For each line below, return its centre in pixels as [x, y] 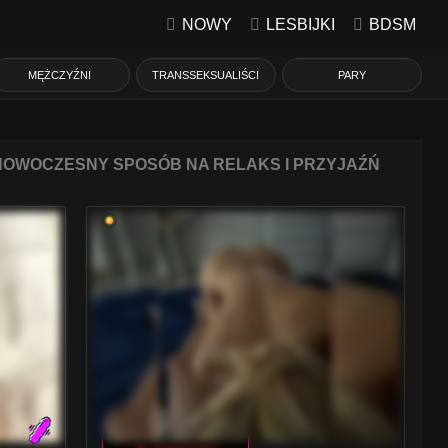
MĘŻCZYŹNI [60, 75]
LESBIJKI [300, 24]
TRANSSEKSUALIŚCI [206, 75]
